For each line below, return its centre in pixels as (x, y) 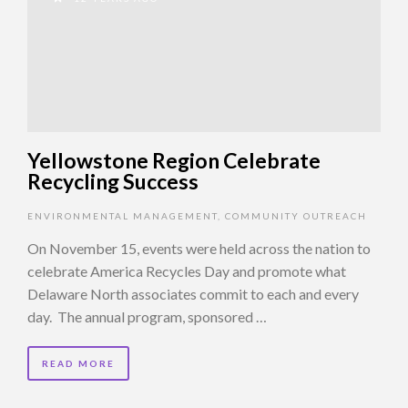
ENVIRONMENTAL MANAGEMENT (122, 215)
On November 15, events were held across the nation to (199, 248)
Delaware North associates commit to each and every (193, 293)
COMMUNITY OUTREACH (296, 215)
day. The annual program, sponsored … (147, 316)
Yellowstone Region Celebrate (174, 160)
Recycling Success (113, 181)
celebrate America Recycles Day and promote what (187, 270)
